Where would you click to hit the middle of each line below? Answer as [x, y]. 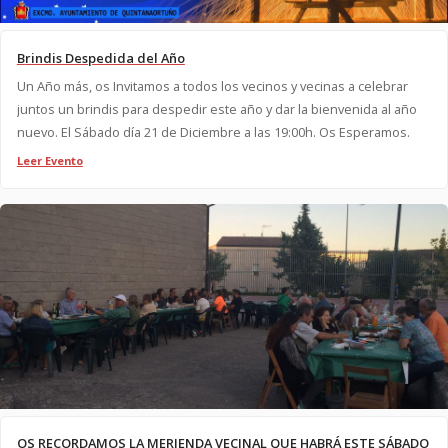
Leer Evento [49, 160]
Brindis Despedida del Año [104, 58]
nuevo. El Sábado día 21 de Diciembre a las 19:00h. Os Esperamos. [235, 132]
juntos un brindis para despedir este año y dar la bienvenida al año [216, 109]
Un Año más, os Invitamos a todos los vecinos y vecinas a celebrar [212, 86]
